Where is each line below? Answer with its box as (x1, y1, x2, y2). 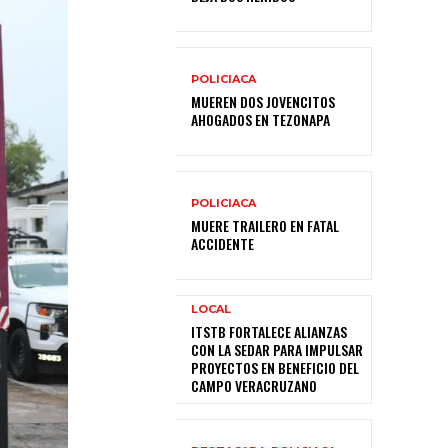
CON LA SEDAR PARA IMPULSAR (191, 339, 363, 361)
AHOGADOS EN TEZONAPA (191, 108, 330, 130)
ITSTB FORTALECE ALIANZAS (191, 321, 347, 343)
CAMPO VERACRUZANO (191, 375, 317, 397)
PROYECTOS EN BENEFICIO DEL (191, 357, 359, 379)
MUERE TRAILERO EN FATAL (191, 214, 339, 236)
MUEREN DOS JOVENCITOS (191, 90, 335, 112)
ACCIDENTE (191, 232, 254, 254)
